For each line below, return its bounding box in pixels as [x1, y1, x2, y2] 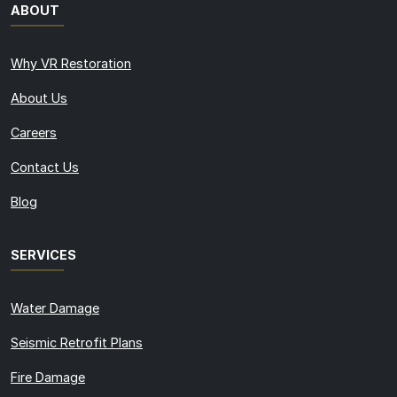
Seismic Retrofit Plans [11, 334, 143, 350]
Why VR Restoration [11, 55, 131, 71]
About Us [11, 90, 67, 105]
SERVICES [11, 246, 76, 262]
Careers [11, 124, 57, 140]
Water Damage [11, 300, 99, 315]
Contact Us [11, 159, 79, 175]
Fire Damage [11, 369, 85, 385]
